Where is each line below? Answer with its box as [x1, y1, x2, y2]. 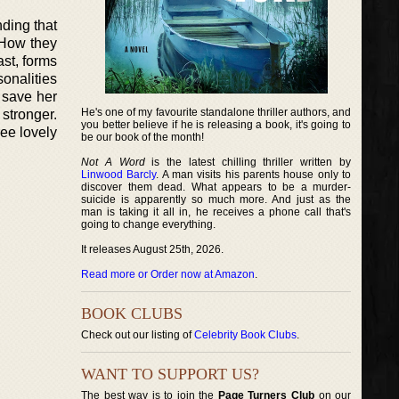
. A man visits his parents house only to [156, 168, 352, 181]
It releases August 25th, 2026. [81, 243, 224, 256]
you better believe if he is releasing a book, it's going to [81, 118, 352, 131]
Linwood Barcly [81, 168, 157, 181]
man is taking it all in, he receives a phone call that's [81, 206, 352, 218]
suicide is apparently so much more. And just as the [81, 193, 352, 206]
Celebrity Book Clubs [194, 329, 297, 341]
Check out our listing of [81, 329, 194, 341]
